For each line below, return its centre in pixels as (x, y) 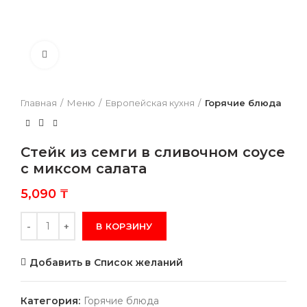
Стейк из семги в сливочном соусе (153, 152)
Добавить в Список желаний (106, 262)
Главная (39, 103)
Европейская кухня (150, 103)
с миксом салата (84, 169)
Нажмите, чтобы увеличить (126, 55)
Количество (50, 219)
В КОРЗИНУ (124, 226)
